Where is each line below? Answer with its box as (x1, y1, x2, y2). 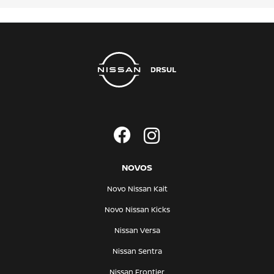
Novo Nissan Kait (106, 183, 168, 194)
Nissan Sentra (112, 246, 162, 256)
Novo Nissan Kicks (104, 204, 170, 215)
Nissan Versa (114, 225, 160, 235)
